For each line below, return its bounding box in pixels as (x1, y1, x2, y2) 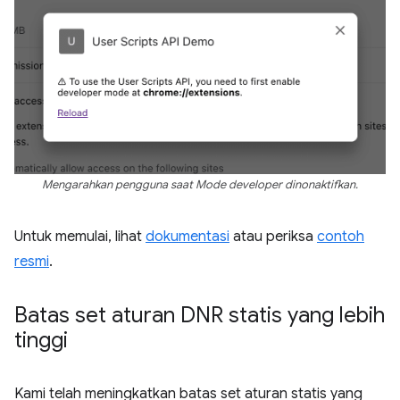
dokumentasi (146, 228, 229, 246)
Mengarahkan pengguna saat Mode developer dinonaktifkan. (42, 178, 358, 192)
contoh (317, 228, 364, 246)
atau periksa (229, 228, 317, 246)
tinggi (14, 327, 68, 354)
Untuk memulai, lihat (14, 228, 146, 246)
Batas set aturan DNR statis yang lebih (14, 302, 385, 329)
